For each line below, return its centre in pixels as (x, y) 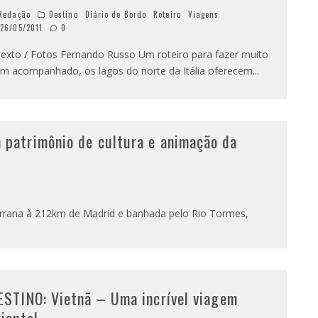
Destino (63, 14)
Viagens (203, 14)
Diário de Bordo (116, 14)
